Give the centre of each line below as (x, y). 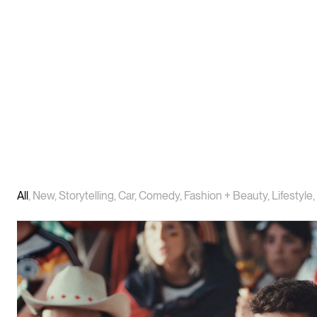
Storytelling (86, 196)
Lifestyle (292, 196)
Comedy (159, 196)
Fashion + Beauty (226, 196)
